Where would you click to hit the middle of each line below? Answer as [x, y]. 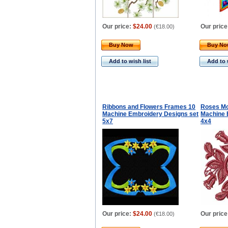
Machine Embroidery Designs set [150, 114]
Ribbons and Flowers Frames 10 [149, 107]
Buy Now [121, 45]
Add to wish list [130, 61]
